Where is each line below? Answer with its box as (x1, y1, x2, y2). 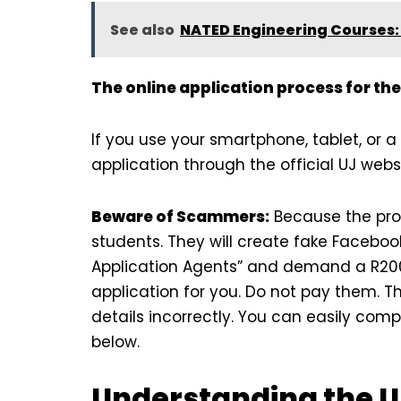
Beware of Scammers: (91, 206, 269, 228)
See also (110, 19, 175, 40)
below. (91, 331, 140, 354)
